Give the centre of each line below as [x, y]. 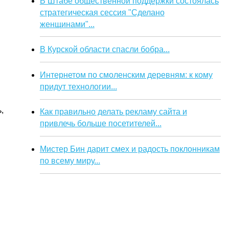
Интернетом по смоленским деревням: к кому [126, 75]
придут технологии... [78, 86]
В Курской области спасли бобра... [105, 50]
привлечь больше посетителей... [100, 124]
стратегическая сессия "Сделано [102, 12]
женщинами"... [67, 24]
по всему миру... [70, 161]
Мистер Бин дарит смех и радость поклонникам [130, 149]
